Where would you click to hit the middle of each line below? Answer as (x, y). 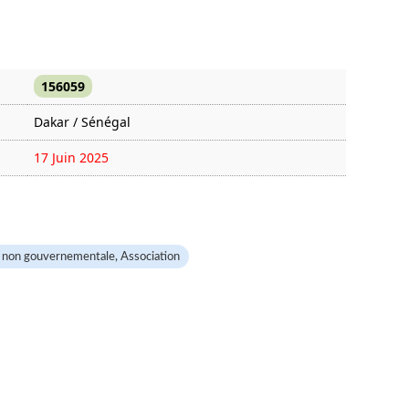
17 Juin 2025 (71, 157)
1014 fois (61, 192)
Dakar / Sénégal (82, 122)
